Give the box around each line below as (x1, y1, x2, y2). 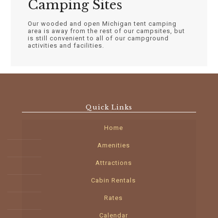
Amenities (97, 142, 130, 149)
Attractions (95, 159, 132, 166)
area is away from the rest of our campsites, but (27, 27, 185, 35)
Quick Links (86, 103, 132, 111)
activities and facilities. (27, 42, 104, 49)
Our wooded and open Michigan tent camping (27, 20, 177, 27)
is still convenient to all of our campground (27, 35, 169, 42)
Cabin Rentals (91, 177, 136, 184)
